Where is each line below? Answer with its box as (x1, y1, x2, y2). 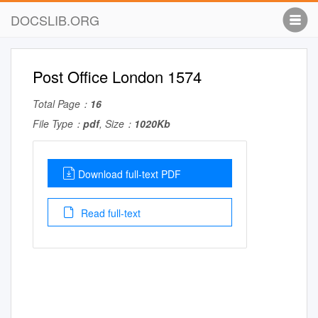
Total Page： (33, 97, 90, 111)
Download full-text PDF (78, 167, 181, 181)
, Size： (99, 116, 134, 131)
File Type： (33, 116, 83, 131)
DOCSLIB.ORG (11, 11, 99, 29)
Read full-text (78, 206, 141, 220)
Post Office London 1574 (33, 65, 202, 87)
